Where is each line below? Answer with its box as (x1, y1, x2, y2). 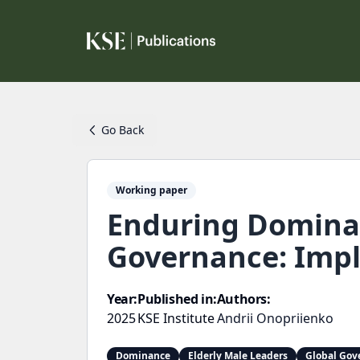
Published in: (137, 290, 217, 308)
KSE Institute (137, 309, 215, 327)
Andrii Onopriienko (216, 309, 333, 327)
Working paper (116, 183, 187, 197)
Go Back (101, 122, 144, 137)
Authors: (216, 290, 271, 308)
